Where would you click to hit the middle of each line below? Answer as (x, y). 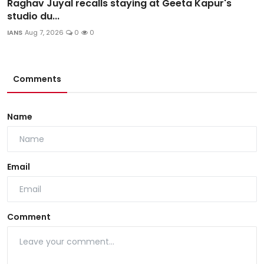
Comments (37, 79)
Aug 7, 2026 (44, 33)
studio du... (33, 16)
